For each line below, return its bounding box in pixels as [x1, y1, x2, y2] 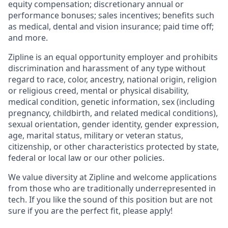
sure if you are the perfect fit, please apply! [8, 205, 173, 216]
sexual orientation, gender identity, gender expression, [8, 118, 219, 130]
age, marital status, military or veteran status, [8, 129, 183, 141]
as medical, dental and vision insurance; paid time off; [8, 20, 214, 32]
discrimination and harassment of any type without [8, 62, 206, 74]
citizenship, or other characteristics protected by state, [8, 140, 219, 152]
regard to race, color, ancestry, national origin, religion [8, 73, 217, 85]
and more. [8, 32, 48, 43]
